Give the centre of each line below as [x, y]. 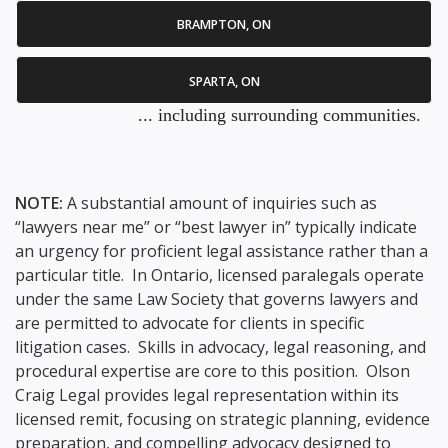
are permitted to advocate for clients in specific [189, 323]
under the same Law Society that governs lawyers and [216, 299]
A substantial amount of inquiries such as [222, 203]
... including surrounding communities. [279, 115]
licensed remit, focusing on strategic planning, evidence [222, 419]
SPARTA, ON [224, 81]
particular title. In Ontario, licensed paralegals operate [219, 275]
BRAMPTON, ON [224, 25]
